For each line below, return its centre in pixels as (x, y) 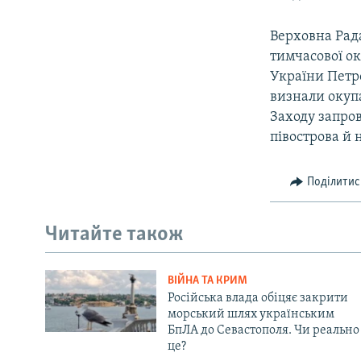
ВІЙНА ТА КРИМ (207, 280)
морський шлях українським (251, 314)
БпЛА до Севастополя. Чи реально (263, 330)
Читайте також (114, 235)
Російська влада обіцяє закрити (257, 298)
